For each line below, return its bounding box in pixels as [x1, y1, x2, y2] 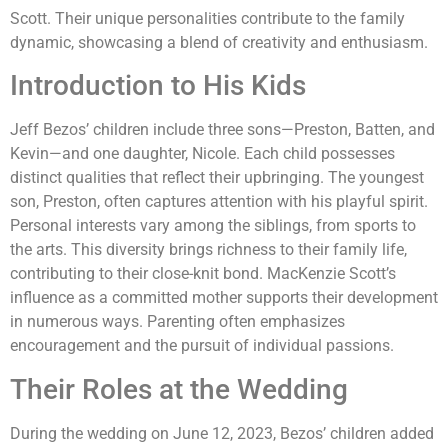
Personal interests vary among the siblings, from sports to [10, 216, 416, 236]
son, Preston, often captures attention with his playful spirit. [10, 192, 428, 212]
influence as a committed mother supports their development [10, 288, 438, 308]
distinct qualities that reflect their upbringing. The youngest [10, 168, 424, 188]
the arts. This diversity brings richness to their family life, [10, 240, 407, 260]
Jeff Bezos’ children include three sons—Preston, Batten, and [10, 120, 435, 140]
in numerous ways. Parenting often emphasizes [10, 312, 345, 332]
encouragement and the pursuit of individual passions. [10, 336, 394, 356]
